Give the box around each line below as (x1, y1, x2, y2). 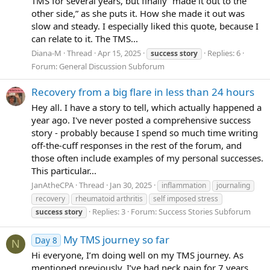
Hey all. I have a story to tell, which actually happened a (31, 101, 262, 113)
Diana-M (31, 47, 61, 58)
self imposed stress (153, 193, 218, 204)
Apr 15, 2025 (98, 47, 141, 58)
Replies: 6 (207, 47, 240, 58)
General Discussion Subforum (59, 60, 165, 72)
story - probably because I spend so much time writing (31, 127, 258, 139)
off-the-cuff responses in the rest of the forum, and (31, 139, 242, 151)
